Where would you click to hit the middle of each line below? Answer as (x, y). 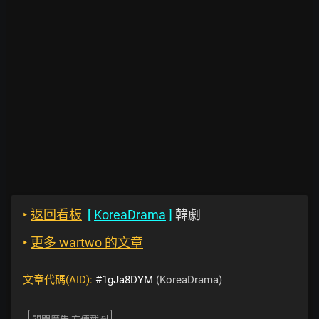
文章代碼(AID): (59, 280)
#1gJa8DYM (124, 280)
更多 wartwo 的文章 (87, 242)
